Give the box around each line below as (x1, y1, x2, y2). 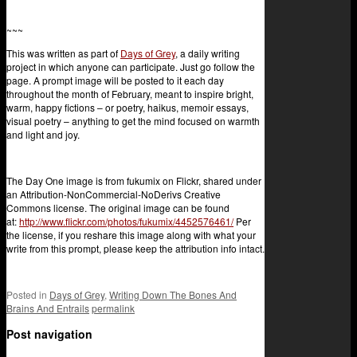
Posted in (6, 287, 47, 301)
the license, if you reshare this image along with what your (6, 227, 256, 241)
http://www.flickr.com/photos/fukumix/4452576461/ (19, 214, 233, 228)
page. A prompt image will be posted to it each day (6, 73, 224, 87)
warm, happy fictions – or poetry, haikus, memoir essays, (6, 100, 249, 114)
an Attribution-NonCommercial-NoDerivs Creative (6, 186, 221, 201)
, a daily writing (175, 45, 240, 60)
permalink (92, 300, 135, 315)
